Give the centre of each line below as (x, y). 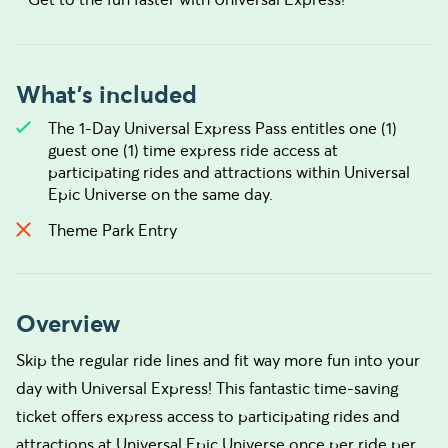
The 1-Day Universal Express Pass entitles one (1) (222, 128)
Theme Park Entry (112, 230)
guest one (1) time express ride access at (193, 150)
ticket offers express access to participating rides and (208, 416)
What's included (106, 94)
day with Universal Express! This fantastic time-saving (207, 388)
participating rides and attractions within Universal (229, 172)
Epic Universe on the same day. (160, 194)
